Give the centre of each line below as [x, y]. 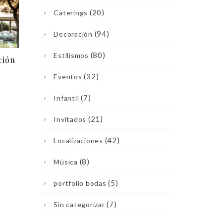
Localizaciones [78, 140]
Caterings [71, 13]
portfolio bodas [80, 183]
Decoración [73, 34]
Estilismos [71, 55]
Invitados [70, 119]
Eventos [68, 77]
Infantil [66, 98]
